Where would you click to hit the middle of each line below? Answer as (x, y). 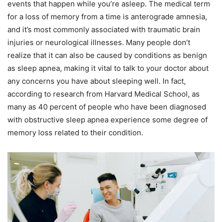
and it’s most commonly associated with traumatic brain (104, 29)
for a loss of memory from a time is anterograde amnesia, (107, 16)
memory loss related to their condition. (75, 132)
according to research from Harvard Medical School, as (104, 94)
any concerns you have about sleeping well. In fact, (97, 81)
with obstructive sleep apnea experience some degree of (108, 119)
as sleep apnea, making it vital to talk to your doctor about (108, 68)
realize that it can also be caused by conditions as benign (107, 55)
